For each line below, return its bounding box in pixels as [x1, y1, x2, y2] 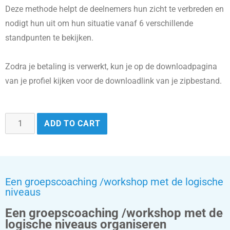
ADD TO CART [44, 119, 101, 129]
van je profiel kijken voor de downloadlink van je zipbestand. [5, 75, 222, 86]
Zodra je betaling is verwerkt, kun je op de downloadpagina [5, 61, 217, 71]
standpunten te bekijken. [5, 32, 93, 43]
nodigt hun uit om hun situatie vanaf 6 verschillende [5, 18, 193, 28]
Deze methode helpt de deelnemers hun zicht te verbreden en [5, 4, 224, 14]
